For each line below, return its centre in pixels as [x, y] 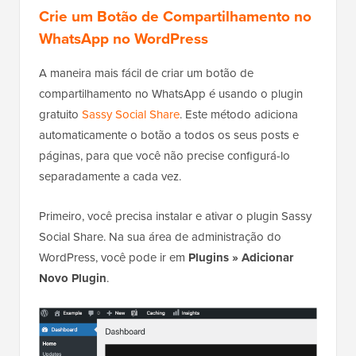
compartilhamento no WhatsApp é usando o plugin [171, 94]
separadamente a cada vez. [110, 177]
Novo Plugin [73, 279]
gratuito [60, 115]
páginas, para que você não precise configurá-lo [164, 156]
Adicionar [266, 258]
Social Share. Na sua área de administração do [160, 237]
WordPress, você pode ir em [114, 258]
